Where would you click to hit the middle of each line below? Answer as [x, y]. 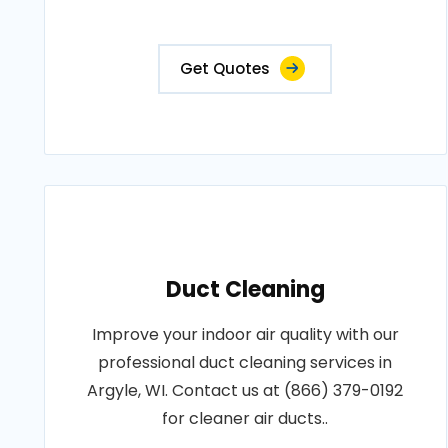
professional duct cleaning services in [245, 362]
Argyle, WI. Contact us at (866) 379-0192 [245, 390]
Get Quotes [225, 68]
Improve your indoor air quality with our [245, 334]
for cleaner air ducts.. [245, 418]
